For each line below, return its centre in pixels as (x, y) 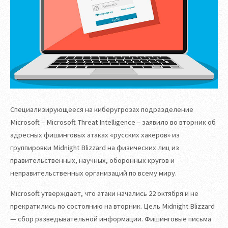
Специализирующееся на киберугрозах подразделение (102, 110)
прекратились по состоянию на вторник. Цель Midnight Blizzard (112, 206)
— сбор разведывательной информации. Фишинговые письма (111, 219)
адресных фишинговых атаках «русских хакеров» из (95, 135)
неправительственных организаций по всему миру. (93, 173)
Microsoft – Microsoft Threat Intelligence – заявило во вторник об (113, 122)
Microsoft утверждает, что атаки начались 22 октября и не (104, 193)
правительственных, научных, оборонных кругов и (92, 161)
